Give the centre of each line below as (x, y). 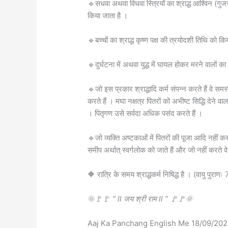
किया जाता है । (108, 15)
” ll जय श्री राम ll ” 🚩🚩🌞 (153, 198)
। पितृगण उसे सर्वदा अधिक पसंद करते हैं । (145, 113)
